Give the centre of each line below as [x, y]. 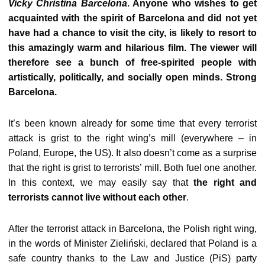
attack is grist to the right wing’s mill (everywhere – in [132, 138]
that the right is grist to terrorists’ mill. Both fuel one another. [132, 168]
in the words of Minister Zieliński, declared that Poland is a [132, 243]
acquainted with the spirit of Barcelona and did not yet [132, 18]
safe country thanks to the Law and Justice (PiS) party [132, 258]
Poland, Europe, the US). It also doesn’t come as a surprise [132, 153]
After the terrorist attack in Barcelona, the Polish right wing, [132, 229]
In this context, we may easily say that [98, 182]
